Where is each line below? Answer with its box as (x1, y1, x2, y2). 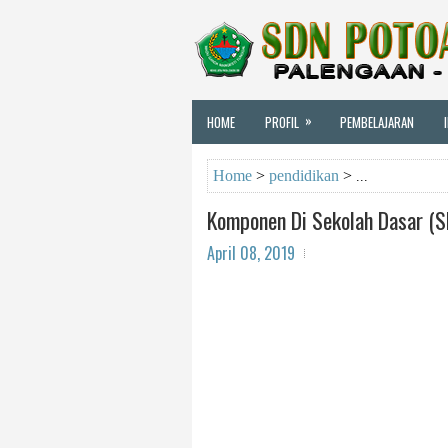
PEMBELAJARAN (340, 112, 414, 132)
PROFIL (265, 112, 299, 132)
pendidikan (269, 167, 339, 184)
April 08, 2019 (207, 241, 295, 265)
